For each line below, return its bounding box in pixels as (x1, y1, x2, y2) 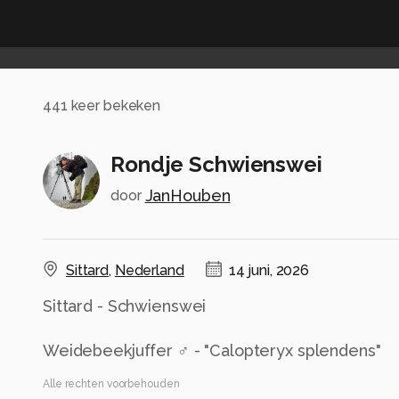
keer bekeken (67, 97, 161, 115)
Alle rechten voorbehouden (43, 377, 180, 390)
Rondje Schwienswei (110, 151, 322, 177)
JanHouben (144, 185, 231, 205)
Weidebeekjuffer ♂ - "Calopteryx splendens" (43, 340, 381, 360)
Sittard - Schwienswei (43, 296, 207, 315)
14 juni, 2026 (228, 261, 309, 279)
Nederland (114, 261, 184, 279)
